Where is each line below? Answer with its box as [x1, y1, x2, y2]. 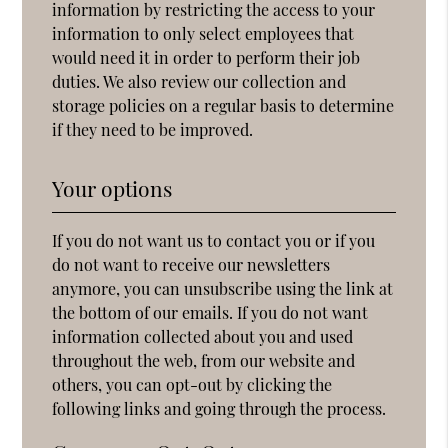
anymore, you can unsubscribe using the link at [52, 277, 394, 299]
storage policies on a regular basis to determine [52, 94, 395, 116]
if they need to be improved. [52, 118, 254, 140]
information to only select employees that [52, 22, 355, 44]
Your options [52, 173, 173, 202]
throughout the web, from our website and [52, 349, 356, 371]
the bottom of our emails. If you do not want [52, 301, 369, 323]
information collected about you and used [52, 325, 354, 347]
